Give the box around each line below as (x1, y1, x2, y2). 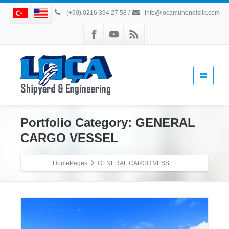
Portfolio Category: (20, 116, 135, 130)
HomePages (52, 159, 87, 167)
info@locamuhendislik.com (143, 9, 220, 16)
